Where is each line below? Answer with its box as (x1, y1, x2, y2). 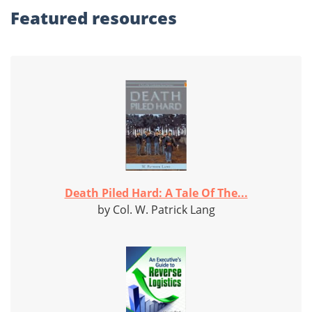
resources (92, 6, 177, 30)
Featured (10, 6, 92, 30)
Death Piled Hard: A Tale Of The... (64, 185, 248, 201)
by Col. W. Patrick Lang (97, 202, 215, 218)
